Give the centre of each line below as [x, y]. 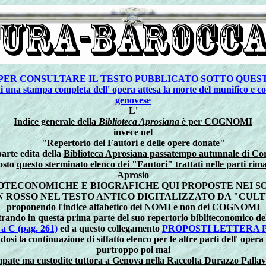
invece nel [133, 132]
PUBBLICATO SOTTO [184, 79]
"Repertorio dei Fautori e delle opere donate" [133, 143]
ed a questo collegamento [110, 228]
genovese [133, 100]
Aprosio [133, 175]
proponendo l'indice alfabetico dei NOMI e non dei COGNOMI [133, 207]
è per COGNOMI [216, 121]
